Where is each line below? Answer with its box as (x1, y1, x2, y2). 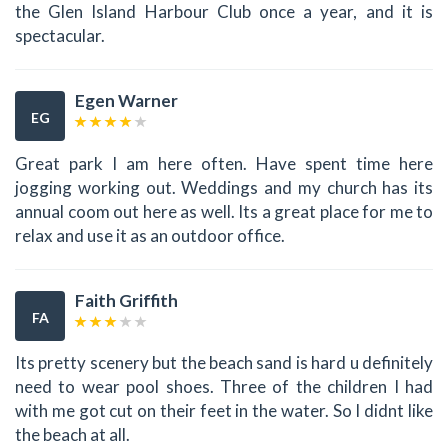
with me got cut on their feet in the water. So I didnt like (15, 400, 433, 422)
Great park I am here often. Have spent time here (15, 152, 433, 174)
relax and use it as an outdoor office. (15, 224, 285, 246)
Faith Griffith (75, 289, 178, 311)
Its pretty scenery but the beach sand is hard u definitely (15, 352, 433, 374)
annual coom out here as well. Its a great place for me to (15, 200, 433, 222)
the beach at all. (15, 424, 130, 446)
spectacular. (15, 25, 105, 47)
